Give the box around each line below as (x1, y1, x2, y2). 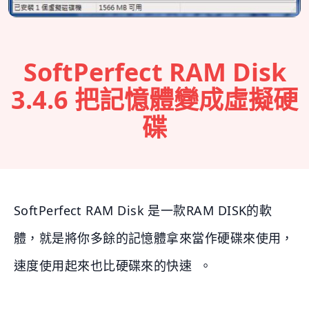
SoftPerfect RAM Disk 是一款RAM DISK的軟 (14, 202, 272, 219)
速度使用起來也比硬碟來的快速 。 (14, 257, 212, 275)
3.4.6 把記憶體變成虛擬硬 (11, 83, 298, 117)
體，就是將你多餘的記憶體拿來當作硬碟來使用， (14, 230, 294, 247)
